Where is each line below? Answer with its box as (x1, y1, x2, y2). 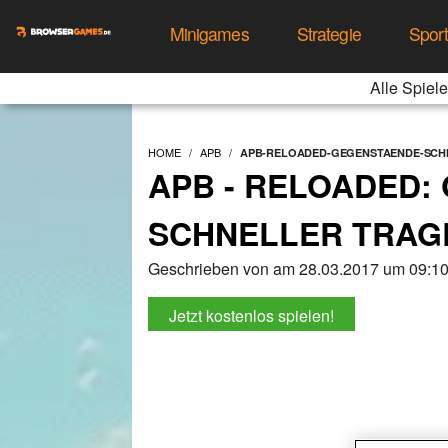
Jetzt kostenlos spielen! (169, 304, 334, 327)
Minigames (169, 20, 249, 46)
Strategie (296, 20, 361, 46)
